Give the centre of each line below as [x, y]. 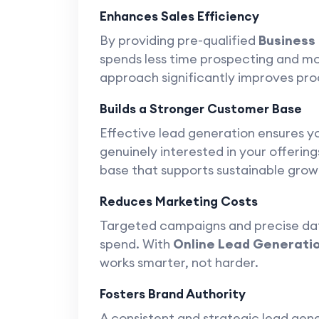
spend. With [136, 244]
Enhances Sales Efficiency [179, 16]
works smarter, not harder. [179, 262]
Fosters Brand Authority [172, 294]
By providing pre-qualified [179, 40]
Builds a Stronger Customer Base [200, 109]
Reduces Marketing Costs [178, 201]
